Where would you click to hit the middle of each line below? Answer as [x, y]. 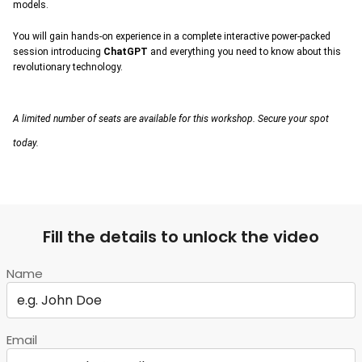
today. [26, 143]
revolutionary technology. [68, 67]
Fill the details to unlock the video [181, 237]
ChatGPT [127, 52]
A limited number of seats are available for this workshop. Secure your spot [171, 119]
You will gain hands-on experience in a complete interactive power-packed [172, 36]
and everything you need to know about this [246, 52]
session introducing [58, 52]
